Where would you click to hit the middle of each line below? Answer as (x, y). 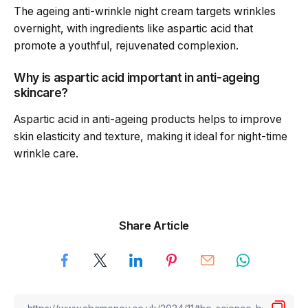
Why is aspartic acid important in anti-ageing (137, 77)
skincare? (41, 92)
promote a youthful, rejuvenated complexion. (126, 46)
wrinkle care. (46, 153)
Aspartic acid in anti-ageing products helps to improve (148, 119)
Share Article (154, 226)
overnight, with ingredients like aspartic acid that (133, 29)
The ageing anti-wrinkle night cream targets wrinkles (145, 12)
